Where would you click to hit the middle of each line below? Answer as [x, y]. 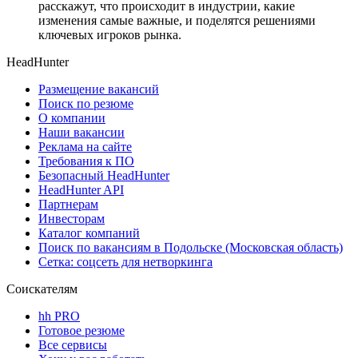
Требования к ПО [86, 161]
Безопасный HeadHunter [104, 175]
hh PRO [59, 316]
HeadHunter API [81, 189]
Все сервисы [73, 344]
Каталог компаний [89, 233]
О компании [72, 117]
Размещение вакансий [99, 89]
